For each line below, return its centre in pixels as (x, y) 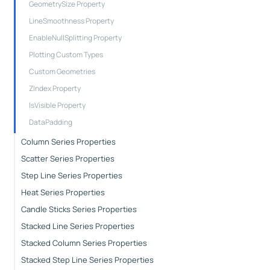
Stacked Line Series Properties (77, 226)
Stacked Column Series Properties (84, 243)
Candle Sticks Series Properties (79, 209)
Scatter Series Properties (67, 158)
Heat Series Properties (63, 192)
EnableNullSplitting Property (75, 37)
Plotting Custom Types (66, 54)
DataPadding (50, 122)
